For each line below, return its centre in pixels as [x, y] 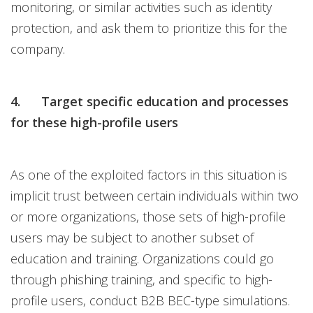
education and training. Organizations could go [142, 259]
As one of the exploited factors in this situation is [149, 175]
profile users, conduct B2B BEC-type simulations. [150, 301]
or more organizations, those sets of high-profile [148, 217]
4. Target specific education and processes [150, 102]
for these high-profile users [94, 123]
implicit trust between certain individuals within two [154, 196]
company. [38, 49]
